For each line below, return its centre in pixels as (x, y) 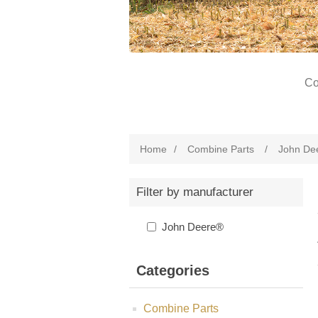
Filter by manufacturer (195, 192)
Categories (173, 270)
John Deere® (193, 227)
